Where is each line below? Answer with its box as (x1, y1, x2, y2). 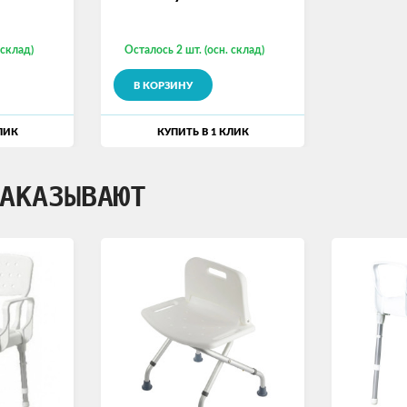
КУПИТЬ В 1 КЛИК (156, 127, 249, 137)
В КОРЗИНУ (134, 81, 194, 91)
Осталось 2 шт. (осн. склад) (124, 45, 265, 55)
